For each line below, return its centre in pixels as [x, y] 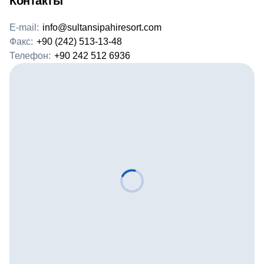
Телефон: [30, 56]
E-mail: [24, 27]
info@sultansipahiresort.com [102, 27]
